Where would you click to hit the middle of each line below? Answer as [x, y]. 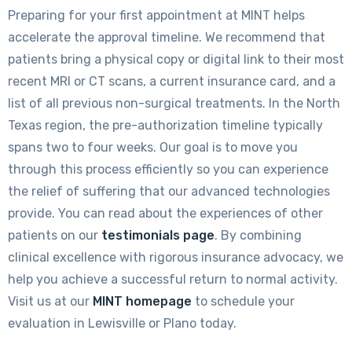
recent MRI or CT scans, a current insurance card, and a [172, 81]
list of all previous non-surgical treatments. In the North [174, 103]
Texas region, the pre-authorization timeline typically [165, 125]
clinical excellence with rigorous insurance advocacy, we [176, 257]
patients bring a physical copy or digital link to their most [176, 59]
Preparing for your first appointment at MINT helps [156, 15]
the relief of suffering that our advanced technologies [169, 191]
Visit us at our [50, 301]
